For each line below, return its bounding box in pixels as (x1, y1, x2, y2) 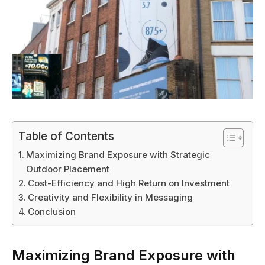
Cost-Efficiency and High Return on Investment (28, 177, 230, 189)
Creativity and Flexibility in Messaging (28, 192, 193, 203)
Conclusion (28, 206, 76, 218)
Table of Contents (18, 129, 114, 144)
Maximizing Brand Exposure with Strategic (26, 149, 211, 161)
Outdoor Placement (26, 163, 110, 175)
